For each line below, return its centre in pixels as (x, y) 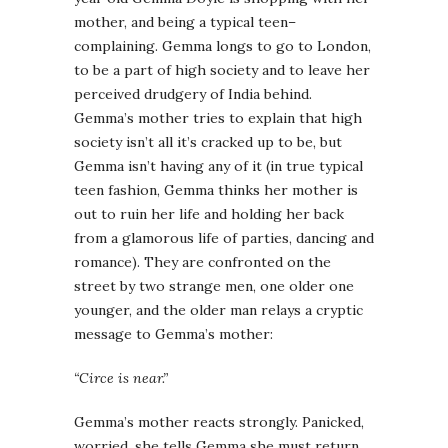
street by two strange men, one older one (214, 286)
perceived (109, 94)
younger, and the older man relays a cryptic (218, 310)
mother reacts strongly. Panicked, (249, 422)
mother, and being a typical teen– (185, 22)
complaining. (118, 46)
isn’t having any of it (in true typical (243, 166)
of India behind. (259, 94)
